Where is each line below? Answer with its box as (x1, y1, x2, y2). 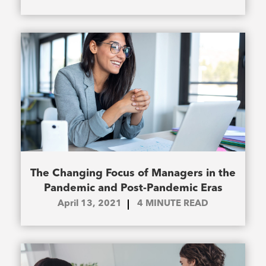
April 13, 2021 (58, 199, 122, 209)
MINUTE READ (145, 199, 208, 209)
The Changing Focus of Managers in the (30, 168, 236, 179)
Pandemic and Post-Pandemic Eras (43, 183, 223, 194)
